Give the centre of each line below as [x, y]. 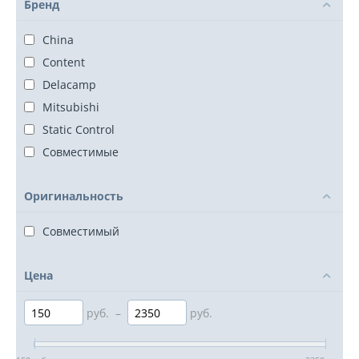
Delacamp [69, 85]
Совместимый [81, 231]
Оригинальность [74, 196]
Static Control [79, 129]
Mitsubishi [71, 107]
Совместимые [81, 152]
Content [64, 62]
